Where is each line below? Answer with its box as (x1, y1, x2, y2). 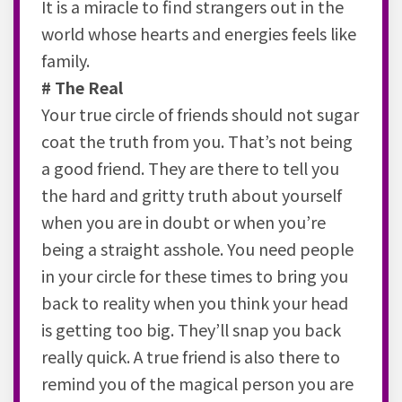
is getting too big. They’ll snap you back (41, 317, 341, 341)
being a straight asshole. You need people (41, 236, 354, 260)
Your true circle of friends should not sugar (41, 101, 359, 126)
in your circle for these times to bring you (41, 263, 348, 287)
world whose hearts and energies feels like (41, 21, 356, 45)
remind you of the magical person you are (41, 371, 354, 395)
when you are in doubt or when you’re (41, 209, 326, 233)
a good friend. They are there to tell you (41, 155, 339, 179)
